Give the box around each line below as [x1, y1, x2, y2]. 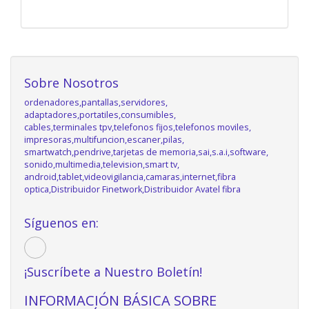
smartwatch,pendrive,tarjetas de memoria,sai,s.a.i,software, [24, 146, 268, 158]
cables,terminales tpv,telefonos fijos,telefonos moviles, [24, 121, 251, 133]
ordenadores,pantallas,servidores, [24, 96, 168, 108]
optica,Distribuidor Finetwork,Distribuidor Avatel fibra [24, 183, 241, 195]
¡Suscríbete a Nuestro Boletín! [24, 263, 202, 280]
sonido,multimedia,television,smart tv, [24, 158, 179, 170]
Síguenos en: [24, 214, 99, 231]
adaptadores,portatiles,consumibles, [24, 108, 176, 121]
